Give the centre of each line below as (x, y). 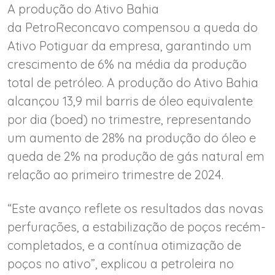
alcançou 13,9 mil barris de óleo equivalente (130, 101)
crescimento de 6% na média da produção (127, 64)
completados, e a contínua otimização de (124, 245)
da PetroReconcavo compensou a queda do (133, 27)
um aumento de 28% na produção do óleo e (132, 137)
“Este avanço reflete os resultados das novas (135, 208)
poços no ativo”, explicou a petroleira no (121, 263)
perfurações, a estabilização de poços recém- (137, 227)
